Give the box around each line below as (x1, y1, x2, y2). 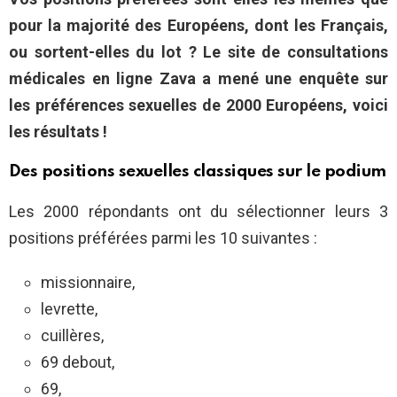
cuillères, (41, 326, 104, 346)
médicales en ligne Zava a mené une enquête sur (9, 69, 388, 89)
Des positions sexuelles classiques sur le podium (9, 163, 386, 181)
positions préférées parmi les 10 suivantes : (9, 229, 317, 248)
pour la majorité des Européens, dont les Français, (9, 16, 388, 35)
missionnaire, (41, 273, 135, 292)
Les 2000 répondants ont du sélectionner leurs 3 (9, 202, 388, 222)
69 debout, (41, 353, 114, 372)
